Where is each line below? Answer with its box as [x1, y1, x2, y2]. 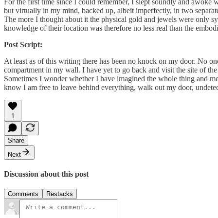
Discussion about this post [4, 170, 89, 179]
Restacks [46, 190, 73, 198]
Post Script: [4, 40, 42, 49]
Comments [8, 190, 38, 198]
